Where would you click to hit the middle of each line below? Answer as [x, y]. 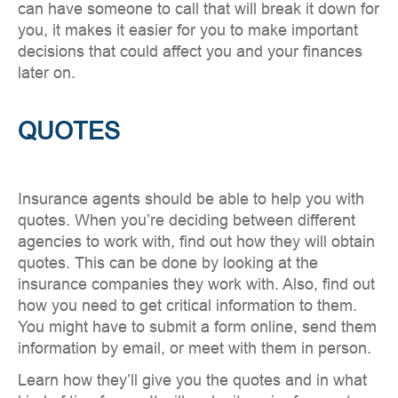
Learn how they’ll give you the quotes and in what [192, 381]
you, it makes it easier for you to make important [188, 31]
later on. [47, 73]
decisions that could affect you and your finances [190, 52]
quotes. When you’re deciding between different [187, 221]
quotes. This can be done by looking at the [168, 263]
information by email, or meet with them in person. [195, 349]
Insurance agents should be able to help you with [191, 199]
